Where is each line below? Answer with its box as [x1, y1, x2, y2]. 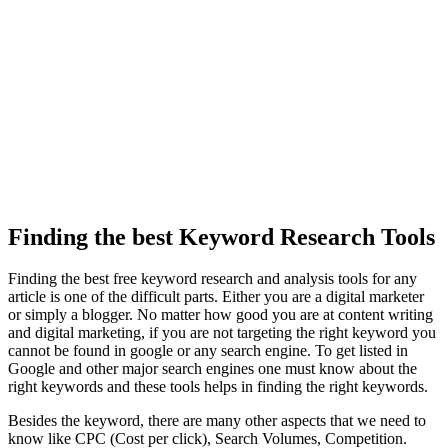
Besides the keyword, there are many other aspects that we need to [8, 412, 426, 430]
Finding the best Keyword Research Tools [8, 223, 435, 250]
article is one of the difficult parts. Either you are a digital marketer [8, 288, 424, 306]
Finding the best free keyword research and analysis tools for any [8, 270, 417, 288]
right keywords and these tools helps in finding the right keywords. [8, 378, 428, 396]
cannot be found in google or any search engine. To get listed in [8, 342, 408, 360]
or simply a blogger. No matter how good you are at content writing [8, 306, 433, 324]
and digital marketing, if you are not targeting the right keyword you [8, 324, 436, 342]
